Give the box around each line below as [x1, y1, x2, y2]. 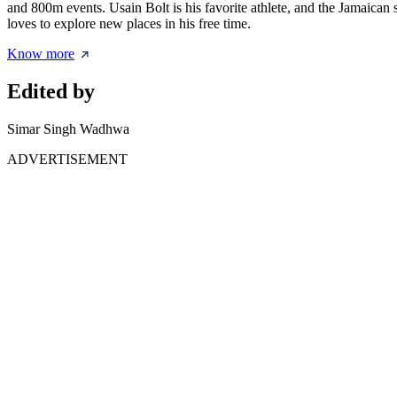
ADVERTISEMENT [7, 152, 128, 167]
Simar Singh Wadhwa [7, 121, 129, 136]
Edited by [7, 80, 95, 104]
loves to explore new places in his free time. [7, 16, 251, 32]
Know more [7, 46, 74, 62]
